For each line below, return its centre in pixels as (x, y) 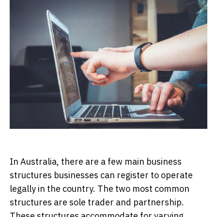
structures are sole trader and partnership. (97, 202)
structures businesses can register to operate (101, 175)
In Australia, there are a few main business (96, 161)
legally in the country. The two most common (100, 188)
